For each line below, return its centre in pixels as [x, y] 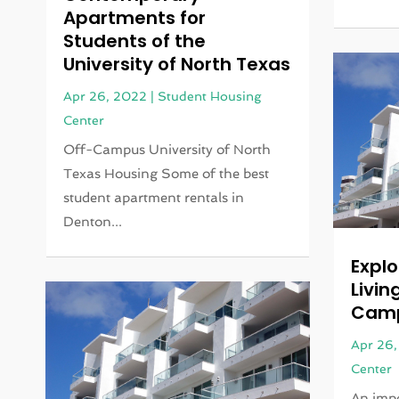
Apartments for [135, 17]
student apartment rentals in [154, 197]
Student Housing [210, 96]
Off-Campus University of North [167, 149]
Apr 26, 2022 [106, 96]
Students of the [135, 41]
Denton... [93, 221]
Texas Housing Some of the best [167, 173]
